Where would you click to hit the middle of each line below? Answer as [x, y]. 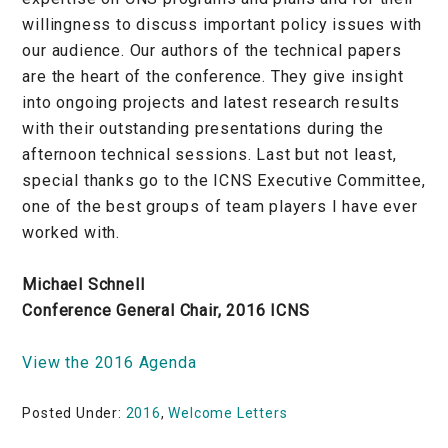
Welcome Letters [228, 412]
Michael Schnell [83, 284]
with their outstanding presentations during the [203, 128]
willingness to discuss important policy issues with [222, 24]
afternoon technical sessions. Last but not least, [209, 154]
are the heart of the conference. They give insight [213, 76]
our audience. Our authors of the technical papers [212, 50]
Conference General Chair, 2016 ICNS [166, 310]
